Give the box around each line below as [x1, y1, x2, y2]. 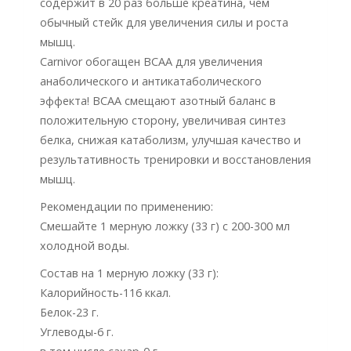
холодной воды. [40, 237, 129, 253]
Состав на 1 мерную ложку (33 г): [40, 265, 219, 280]
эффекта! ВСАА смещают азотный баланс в [40, 92, 276, 108]
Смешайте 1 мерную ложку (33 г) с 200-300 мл [40, 218, 290, 233]
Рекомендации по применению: [40, 198, 213, 214]
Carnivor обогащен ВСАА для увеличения [40, 53, 262, 69]
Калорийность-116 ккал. [40, 284, 171, 300]
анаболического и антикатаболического [40, 73, 262, 89]
